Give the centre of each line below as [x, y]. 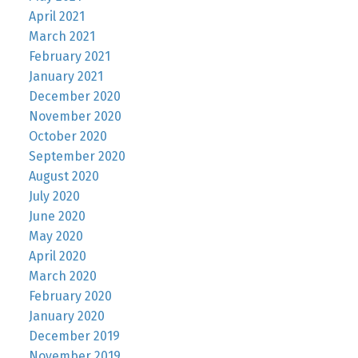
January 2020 [66, 316]
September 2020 [77, 157]
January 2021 [66, 77]
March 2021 [62, 37]
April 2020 [57, 257]
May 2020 [56, 237]
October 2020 [68, 137]
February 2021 [69, 57]
